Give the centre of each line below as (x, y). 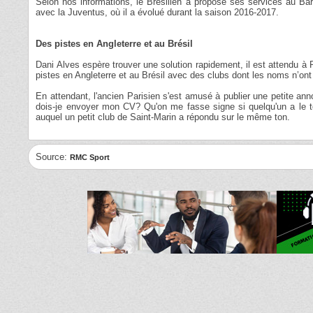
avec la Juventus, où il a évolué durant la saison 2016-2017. (158, 12)
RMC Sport (90, 157)
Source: (53, 157)
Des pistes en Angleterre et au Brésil (115, 44)
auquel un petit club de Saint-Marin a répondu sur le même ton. (163, 117)
